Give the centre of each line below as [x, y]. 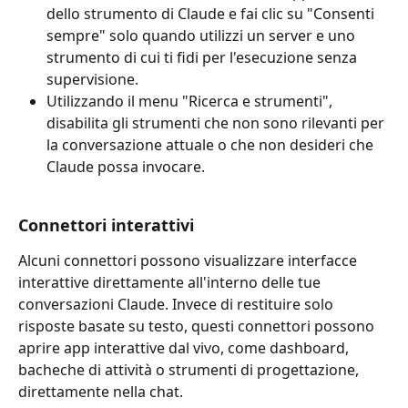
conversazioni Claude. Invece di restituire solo [178, 305]
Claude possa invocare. [126, 166]
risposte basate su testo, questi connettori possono [198, 326]
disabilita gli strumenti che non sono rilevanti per [217, 122]
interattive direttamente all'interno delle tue [171, 283]
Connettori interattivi [106, 225]
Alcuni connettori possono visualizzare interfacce [189, 261]
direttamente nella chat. [101, 392]
